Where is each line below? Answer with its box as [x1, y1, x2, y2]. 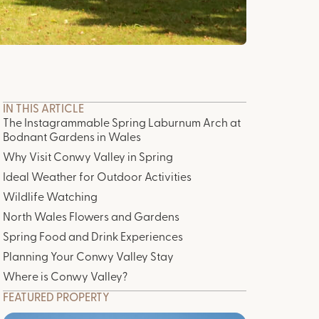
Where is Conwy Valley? [3, 272, 127, 283]
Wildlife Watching [3, 192, 98, 204]
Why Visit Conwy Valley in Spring [3, 152, 173, 164]
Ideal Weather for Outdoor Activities [3, 172, 192, 184]
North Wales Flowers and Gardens [3, 212, 179, 224]
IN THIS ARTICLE [3, 104, 84, 115]
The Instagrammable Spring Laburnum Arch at [3, 118, 241, 130]
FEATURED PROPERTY [3, 293, 110, 304]
